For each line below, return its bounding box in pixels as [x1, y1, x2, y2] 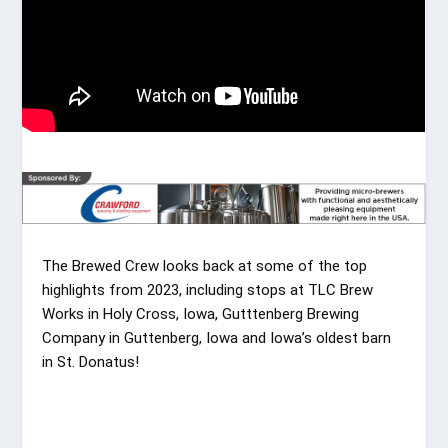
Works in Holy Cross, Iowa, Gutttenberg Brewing [42, 305, 360, 324]
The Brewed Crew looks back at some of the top [42, 257, 368, 276]
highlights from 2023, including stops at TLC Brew [42, 281, 374, 300]
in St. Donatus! [42, 353, 140, 372]
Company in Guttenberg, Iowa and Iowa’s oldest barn [42, 329, 392, 348]
